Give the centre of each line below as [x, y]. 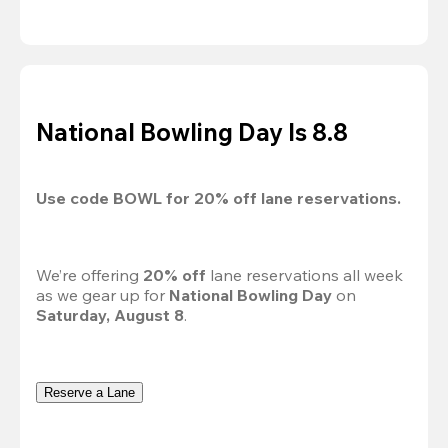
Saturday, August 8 [110, 315]
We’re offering [89, 275]
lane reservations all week [306, 275]
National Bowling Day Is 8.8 [192, 131]
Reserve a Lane [89, 393]
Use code [74, 197]
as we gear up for [102, 295]
